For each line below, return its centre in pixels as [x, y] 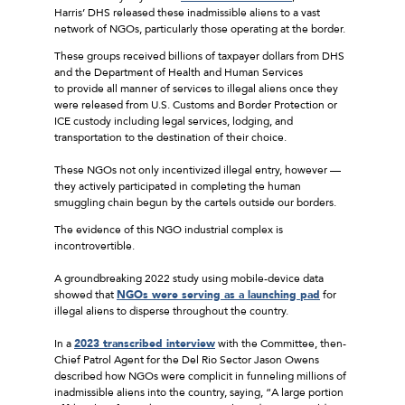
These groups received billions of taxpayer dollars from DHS [199, 56]
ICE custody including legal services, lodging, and [174, 121]
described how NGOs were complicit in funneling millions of [200, 376]
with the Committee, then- [281, 343]
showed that [85, 294]
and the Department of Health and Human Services [179, 72]
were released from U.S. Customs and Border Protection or [196, 104]
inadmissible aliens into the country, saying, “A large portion [199, 392]
